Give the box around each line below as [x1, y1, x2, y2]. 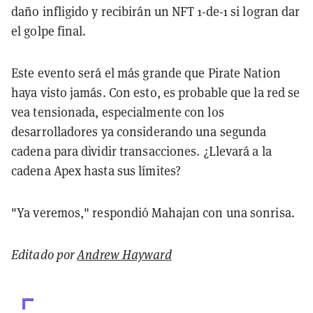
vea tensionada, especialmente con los [11, 104, 224, 121]
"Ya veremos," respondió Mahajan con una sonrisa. [11, 205, 295, 221]
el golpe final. [11, 23, 87, 40]
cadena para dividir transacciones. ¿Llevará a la [11, 143, 272, 160]
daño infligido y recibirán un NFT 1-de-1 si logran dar [11, 3, 300, 20]
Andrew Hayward [77, 247, 172, 263]
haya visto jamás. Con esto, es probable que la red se [11, 85, 300, 101]
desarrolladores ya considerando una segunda [11, 124, 267, 140]
